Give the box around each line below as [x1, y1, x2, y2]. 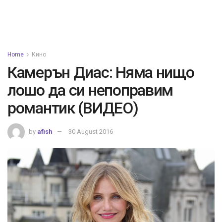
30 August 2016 [68, 127, 113, 135]
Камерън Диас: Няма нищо [7, 63, 194, 82]
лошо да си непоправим [7, 81, 173, 100]
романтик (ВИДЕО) [7, 99, 138, 117]
